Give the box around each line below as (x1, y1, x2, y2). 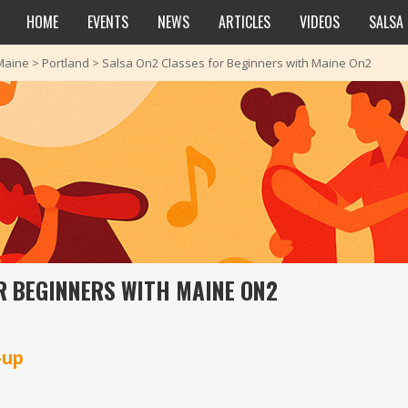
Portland (42, 55, 89, 71)
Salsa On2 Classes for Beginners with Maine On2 (102, 55, 372, 71)
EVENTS (87, 10, 128, 33)
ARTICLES (219, 10, 270, 33)
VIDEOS (300, 10, 340, 33)
